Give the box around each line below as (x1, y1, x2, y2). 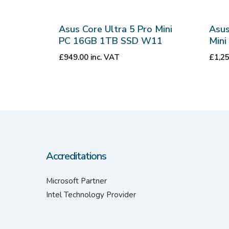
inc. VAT (90, 52, 120, 63)
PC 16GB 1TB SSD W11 (59, 35, 163, 48)
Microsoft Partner (46, 176, 107, 186)
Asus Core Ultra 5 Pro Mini (59, 23, 172, 36)
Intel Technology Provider (46, 190, 136, 200)
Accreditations (46, 149, 106, 163)
